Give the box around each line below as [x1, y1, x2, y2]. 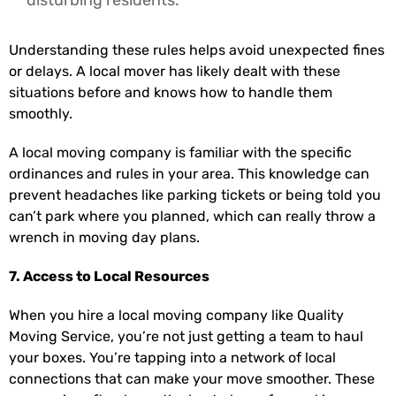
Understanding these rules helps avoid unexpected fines [9, 41, 385, 58]
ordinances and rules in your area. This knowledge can [9, 164, 369, 182]
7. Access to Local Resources [9, 267, 209, 285]
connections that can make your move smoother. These [9, 369, 375, 387]
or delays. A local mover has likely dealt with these [9, 62, 340, 80]
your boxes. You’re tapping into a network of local [9, 348, 336, 366]
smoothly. [9, 104, 72, 122]
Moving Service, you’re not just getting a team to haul [9, 327, 363, 345]
